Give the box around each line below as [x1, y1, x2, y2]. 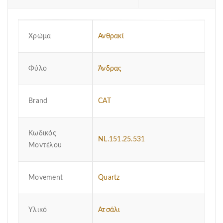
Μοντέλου [28, 142, 62, 149]
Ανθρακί [98, 33, 124, 40]
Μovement [28, 174, 63, 181]
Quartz [98, 174, 120, 181]
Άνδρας [98, 65, 122, 72]
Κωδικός [28, 130, 56, 137]
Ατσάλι [98, 207, 120, 214]
